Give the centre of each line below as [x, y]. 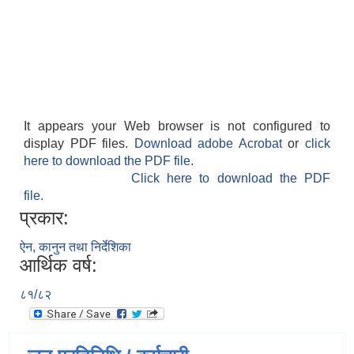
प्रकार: [44, 218]
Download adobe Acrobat [211, 144]
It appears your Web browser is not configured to [177, 126]
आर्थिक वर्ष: [58, 265]
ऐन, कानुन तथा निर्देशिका [75, 247]
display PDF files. [79, 144]
